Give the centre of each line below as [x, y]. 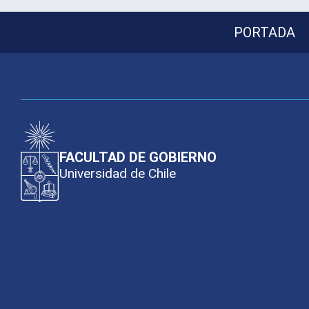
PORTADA [265, 33]
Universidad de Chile [118, 174]
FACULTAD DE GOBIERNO [138, 158]
